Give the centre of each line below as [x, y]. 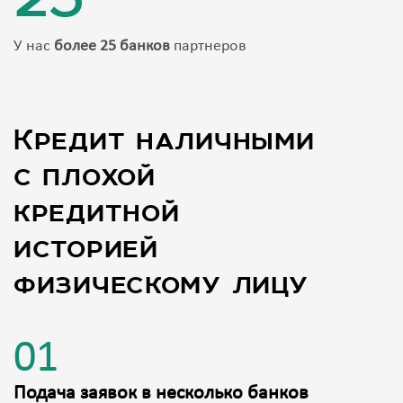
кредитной [97, 212]
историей [86, 248]
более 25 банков [112, 47]
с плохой [85, 176]
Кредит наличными [164, 140]
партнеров [208, 47]
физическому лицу [161, 284]
